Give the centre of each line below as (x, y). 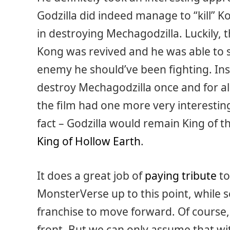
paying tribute (181, 176)
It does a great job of (91, 176)
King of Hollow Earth (89, 141)
